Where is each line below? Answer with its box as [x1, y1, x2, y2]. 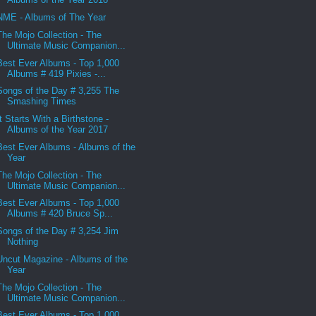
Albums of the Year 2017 [7, 124, 109, 135]
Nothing [7, 236, 39, 248]
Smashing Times [7, 96, 77, 107]
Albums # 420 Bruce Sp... [7, 208, 114, 219]
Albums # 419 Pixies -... [7, 68, 107, 79]
